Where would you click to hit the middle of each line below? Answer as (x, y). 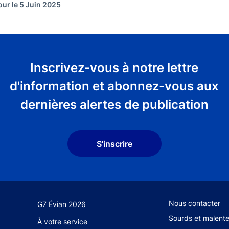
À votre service (63, 221)
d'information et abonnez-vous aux (114, 86)
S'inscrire (114, 143)
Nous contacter (194, 203)
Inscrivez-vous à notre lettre (114, 68)
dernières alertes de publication (114, 105)
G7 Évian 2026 (62, 204)
